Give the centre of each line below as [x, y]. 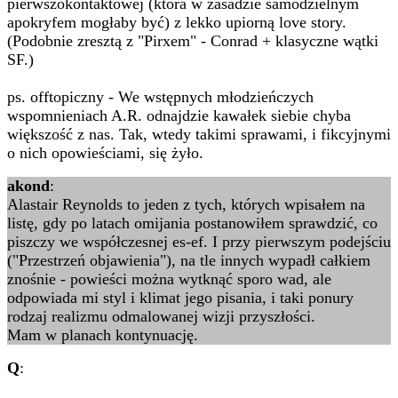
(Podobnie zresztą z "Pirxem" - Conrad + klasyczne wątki [193, 41]
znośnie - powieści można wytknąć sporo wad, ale [169, 279]
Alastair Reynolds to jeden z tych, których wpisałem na [186, 204]
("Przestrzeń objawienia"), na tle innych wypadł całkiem [189, 260]
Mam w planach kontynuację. [103, 335]
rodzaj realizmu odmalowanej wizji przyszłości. [161, 316]
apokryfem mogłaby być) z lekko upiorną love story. [177, 22]
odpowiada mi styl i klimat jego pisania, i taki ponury [180, 298]
